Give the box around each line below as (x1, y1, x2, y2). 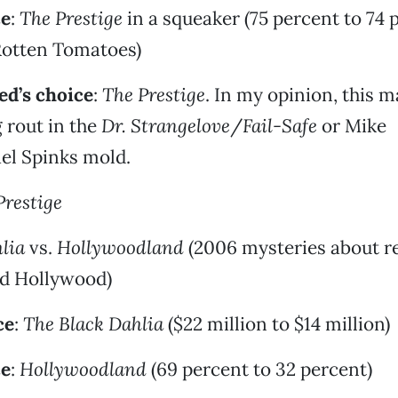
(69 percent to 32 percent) (146, 357, 372, 381)
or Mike (316, 114, 386, 138)
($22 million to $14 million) (163, 312, 390, 336)
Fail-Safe (242, 114, 317, 138)
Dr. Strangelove (100, 114, 230, 138)
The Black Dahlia (22, 312, 163, 336)
